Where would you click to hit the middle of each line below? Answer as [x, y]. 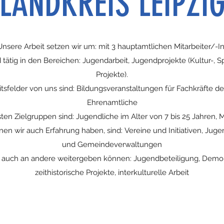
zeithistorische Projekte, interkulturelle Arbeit [112, 172]
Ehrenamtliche [112, 102]
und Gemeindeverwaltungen [112, 144]
